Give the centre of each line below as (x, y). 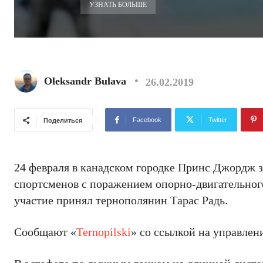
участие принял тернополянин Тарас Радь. (121, 200)
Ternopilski (104, 232)
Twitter (218, 120)
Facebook (147, 120)
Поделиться (63, 120)
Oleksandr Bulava (85, 81)
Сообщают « (45, 232)
